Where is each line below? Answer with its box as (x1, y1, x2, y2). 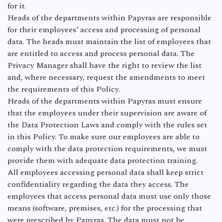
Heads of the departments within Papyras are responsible (7, 12, 212, 24)
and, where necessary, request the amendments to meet (7, 71, 205, 83)
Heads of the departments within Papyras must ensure (7, 95, 202, 107)
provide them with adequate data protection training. (7, 155, 197, 166)
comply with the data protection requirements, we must (7, 143, 207, 155)
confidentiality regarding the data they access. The (7, 178, 189, 190)
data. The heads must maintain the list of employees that (7, 36, 211, 48)
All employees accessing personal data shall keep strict (7, 166, 204, 178)
